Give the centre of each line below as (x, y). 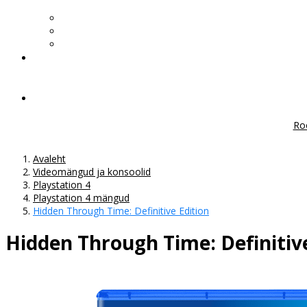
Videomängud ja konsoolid (92, 171)
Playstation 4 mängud (81, 197)
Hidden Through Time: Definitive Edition (121, 210)
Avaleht (49, 158)
